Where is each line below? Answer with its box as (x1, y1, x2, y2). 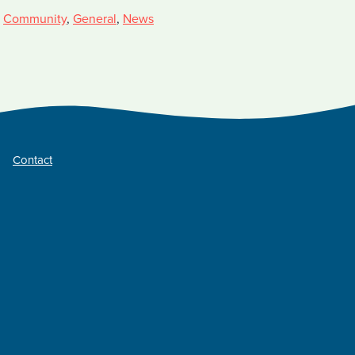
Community (3, 11, 67, 27)
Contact (13, 152, 52, 167)
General (73, 11, 116, 27)
